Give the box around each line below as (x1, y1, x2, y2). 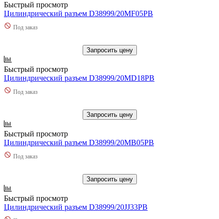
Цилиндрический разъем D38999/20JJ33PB (4, 202, 148, 211)
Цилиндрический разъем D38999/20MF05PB (4, 9, 153, 18)
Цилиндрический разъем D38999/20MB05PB (4, 138, 154, 147)
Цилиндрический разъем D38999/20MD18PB (4, 73, 154, 82)
